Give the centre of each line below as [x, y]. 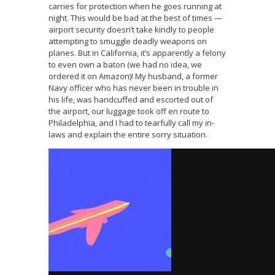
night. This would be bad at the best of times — [135, 18]
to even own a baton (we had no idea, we [125, 65]
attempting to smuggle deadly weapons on [128, 41]
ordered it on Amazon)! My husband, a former [133, 76]
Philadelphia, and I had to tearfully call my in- [131, 123]
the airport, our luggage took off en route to [129, 111]
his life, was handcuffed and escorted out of [131, 100]
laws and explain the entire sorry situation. [128, 135]
